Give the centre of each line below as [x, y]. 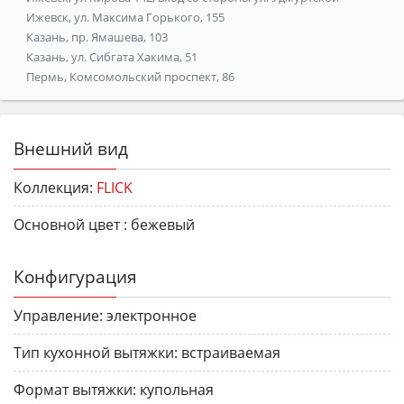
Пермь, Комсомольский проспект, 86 [130, 76]
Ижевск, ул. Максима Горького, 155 [125, 17]
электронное [151, 315]
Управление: [58, 315]
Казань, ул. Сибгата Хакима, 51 [111, 56]
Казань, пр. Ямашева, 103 [96, 37]
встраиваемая [231, 352]
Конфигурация [75, 276]
